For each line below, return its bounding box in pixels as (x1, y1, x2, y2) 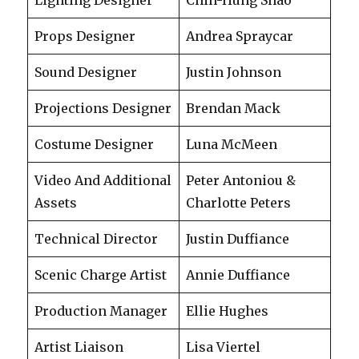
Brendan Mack (186, 99, 281, 116)
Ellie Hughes (186, 302, 269, 319)
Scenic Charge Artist (34, 266, 167, 283)
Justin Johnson (186, 63, 282, 80)
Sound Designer (34, 63, 138, 80)
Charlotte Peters (186, 194, 292, 211)
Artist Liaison (34, 338, 124, 355)
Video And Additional (34, 171, 172, 188)
